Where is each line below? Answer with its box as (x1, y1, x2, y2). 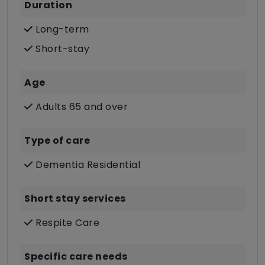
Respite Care (33, 216, 99, 230)
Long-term (33, 22, 89, 37)
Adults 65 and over (33, 100, 128, 114)
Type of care (24, 134, 90, 148)
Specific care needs (24, 250, 128, 264)
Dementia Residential (33, 158, 140, 172)
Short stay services (24, 192, 126, 206)
